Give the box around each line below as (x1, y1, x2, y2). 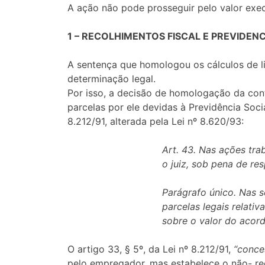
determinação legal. (67, 73, 156, 85)
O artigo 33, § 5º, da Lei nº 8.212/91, (67, 243, 234, 256)
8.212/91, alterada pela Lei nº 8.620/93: (67, 115, 244, 128)
